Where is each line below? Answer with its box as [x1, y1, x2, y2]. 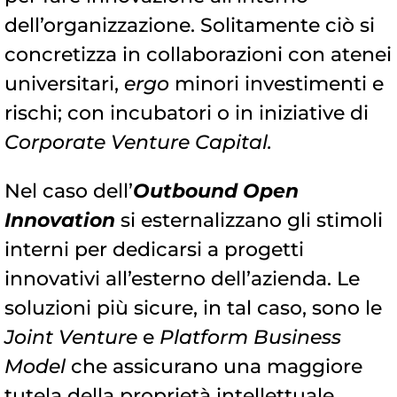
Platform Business [160, 325, 341, 350]
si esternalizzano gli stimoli [121, 208, 383, 233]
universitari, [4, 72, 124, 97]
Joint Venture [4, 325, 143, 350]
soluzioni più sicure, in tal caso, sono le [4, 296, 382, 321]
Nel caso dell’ [4, 179, 133, 204]
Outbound [133, 179, 237, 204]
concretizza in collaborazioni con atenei [4, 43, 392, 67]
